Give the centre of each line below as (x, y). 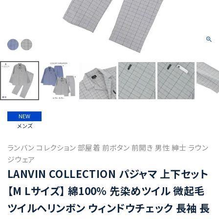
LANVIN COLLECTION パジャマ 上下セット (108, 174)
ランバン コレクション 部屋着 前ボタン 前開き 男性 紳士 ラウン (108, 147)
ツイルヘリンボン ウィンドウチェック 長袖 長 (109, 208)
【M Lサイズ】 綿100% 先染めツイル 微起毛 (106, 191)
